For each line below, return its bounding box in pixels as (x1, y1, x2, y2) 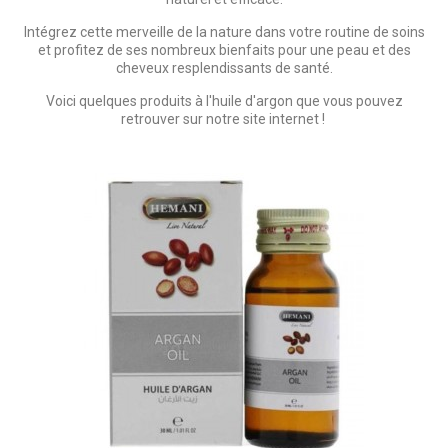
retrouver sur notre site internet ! (120, 111, 328, 128)
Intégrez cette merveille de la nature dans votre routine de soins (23, 24, 425, 41)
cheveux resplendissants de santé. (115, 60, 333, 77)
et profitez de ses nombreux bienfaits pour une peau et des (37, 42, 411, 59)
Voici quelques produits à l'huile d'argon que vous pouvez (45, 93, 403, 110)
